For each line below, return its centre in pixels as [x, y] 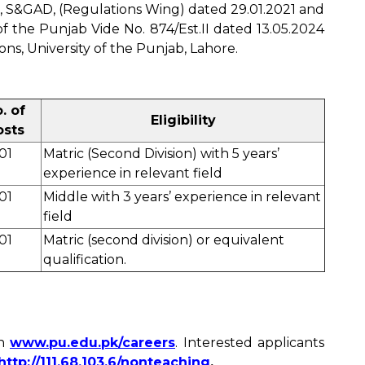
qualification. [85, 259]
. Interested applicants [250, 343]
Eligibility [183, 120]
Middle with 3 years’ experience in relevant [182, 197]
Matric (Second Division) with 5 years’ [161, 154]
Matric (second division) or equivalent [164, 240]
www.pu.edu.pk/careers [92, 343]
